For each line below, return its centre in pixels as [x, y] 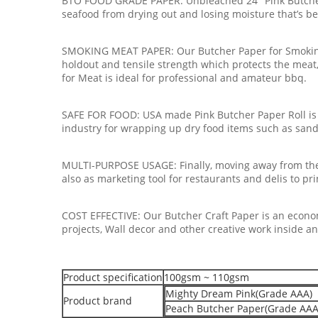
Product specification [113, 277]
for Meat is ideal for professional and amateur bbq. [184, 78]
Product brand [98, 301]
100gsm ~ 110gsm [207, 277]
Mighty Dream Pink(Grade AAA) [239, 294]
